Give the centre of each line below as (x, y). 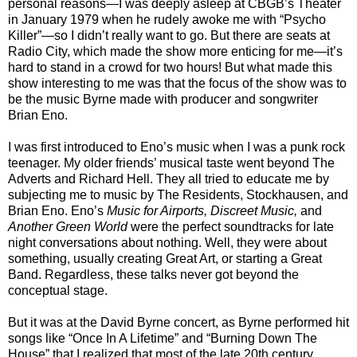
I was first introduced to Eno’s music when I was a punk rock (177, 147)
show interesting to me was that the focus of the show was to (177, 83)
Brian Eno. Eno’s (57, 210)
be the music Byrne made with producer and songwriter (163, 99)
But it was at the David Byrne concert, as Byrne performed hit (178, 322)
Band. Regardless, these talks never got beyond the (153, 274)
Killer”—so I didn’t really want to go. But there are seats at (169, 35)
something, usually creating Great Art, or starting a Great (165, 258)
